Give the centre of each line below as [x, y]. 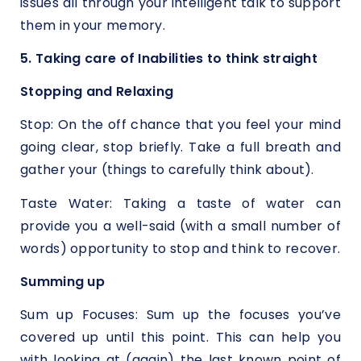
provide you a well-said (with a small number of [180, 226]
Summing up [62, 282]
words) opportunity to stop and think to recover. [180, 248]
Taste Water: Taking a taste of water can [180, 203]
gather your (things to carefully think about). [167, 170]
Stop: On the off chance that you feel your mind [180, 125]
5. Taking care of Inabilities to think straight [169, 58]
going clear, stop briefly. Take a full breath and [180, 147]
